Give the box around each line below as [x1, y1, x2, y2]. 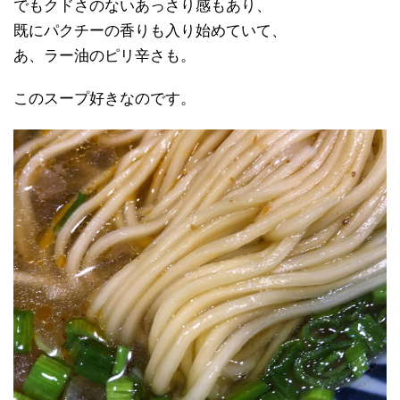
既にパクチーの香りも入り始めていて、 [13, 21, 287, 39]
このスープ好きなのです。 [13, 89, 196, 107]
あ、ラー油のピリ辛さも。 [13, 46, 196, 64]
